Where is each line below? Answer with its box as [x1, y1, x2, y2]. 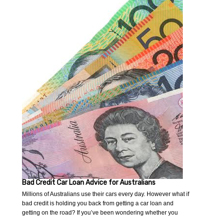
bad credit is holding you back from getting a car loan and [22, 200, 174, 207]
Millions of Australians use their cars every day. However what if [22, 191, 190, 198]
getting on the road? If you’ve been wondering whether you [22, 209, 178, 217]
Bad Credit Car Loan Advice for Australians [22, 178, 156, 187]
